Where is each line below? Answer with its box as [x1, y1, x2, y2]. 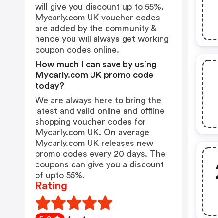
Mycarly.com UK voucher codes [35, 13, 160, 22]
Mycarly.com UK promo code [35, 71, 153, 79]
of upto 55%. [35, 171, 85, 180]
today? [35, 81, 64, 90]
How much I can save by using [35, 60, 157, 69]
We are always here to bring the [35, 96, 161, 105]
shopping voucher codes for [35, 117, 146, 126]
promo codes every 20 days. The [35, 149, 165, 158]
